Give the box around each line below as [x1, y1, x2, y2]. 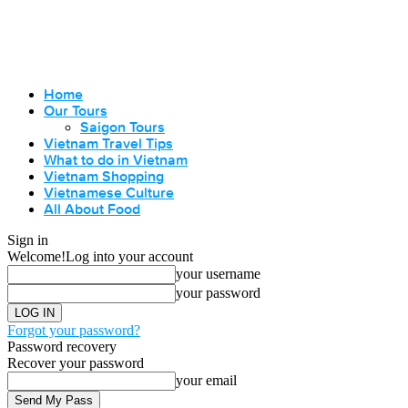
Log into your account [66, 249, 193, 264]
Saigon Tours [80, 118, 165, 136]
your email [176, 372, 237, 388]
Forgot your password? [7, 322, 140, 338]
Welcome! [7, 249, 66, 264]
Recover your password [7, 355, 144, 371]
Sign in [7, 232, 48, 248]
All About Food [44, 200, 140, 218]
